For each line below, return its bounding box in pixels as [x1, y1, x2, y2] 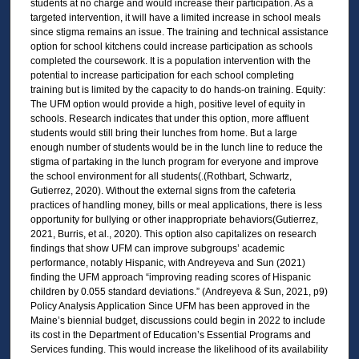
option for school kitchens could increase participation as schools [30, 40, 313, 52]
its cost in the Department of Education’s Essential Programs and [30, 329, 311, 341]
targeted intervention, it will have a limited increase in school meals [30, 11, 321, 23]
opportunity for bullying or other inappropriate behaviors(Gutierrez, [30, 213, 318, 225]
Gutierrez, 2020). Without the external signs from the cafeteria [30, 184, 296, 196]
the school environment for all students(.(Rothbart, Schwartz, [30, 170, 292, 182]
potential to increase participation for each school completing [30, 69, 294, 81]
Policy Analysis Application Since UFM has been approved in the [30, 300, 310, 312]
